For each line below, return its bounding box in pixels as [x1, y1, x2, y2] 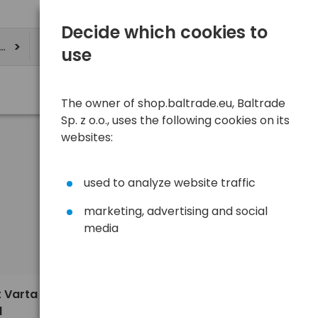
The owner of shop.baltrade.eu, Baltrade [61, 95, 285, 111]
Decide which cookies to [61, 21, 268, 44]
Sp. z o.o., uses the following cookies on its [61, 112, 290, 128]
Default [115, 237, 153, 251]
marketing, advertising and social [84, 203, 268, 219]
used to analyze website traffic [84, 175, 256, 191]
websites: [61, 129, 113, 146]
